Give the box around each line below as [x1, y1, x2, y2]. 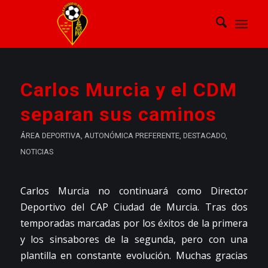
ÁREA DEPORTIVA [20, 131, 81, 140]
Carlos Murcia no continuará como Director [20, 184, 248, 197]
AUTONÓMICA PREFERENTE [84, 131, 179, 140]
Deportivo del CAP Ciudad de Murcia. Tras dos [20, 200, 248, 214]
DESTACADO [182, 131, 226, 140]
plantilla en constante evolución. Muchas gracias [20, 248, 248, 262]
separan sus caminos [20, 103, 217, 126]
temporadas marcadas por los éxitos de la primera [20, 216, 248, 230]
